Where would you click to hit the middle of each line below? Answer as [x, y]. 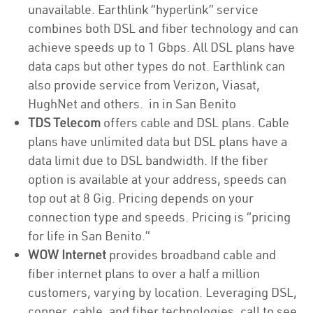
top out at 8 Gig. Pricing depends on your [141, 198]
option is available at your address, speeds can [157, 179]
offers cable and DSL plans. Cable [195, 123]
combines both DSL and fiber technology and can [163, 28]
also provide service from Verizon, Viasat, [144, 85]
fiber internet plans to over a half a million [144, 274]
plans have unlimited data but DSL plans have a [158, 141]
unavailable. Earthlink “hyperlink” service [143, 9]
